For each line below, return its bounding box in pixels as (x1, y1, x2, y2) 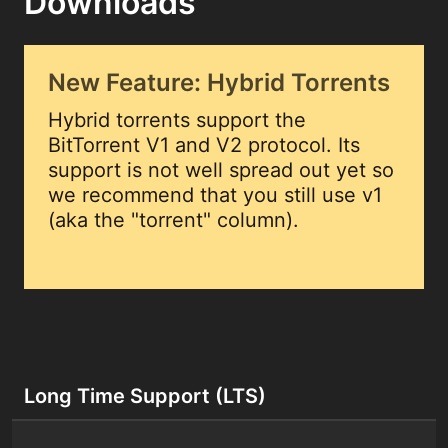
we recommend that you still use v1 (48, 183, 382, 207)
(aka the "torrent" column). (48, 208, 299, 232)
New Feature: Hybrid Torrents (48, 68, 390, 97)
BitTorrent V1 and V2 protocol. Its (48, 133, 360, 157)
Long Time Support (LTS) (24, 384, 266, 408)
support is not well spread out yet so (48, 158, 394, 182)
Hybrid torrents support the (48, 108, 306, 132)
